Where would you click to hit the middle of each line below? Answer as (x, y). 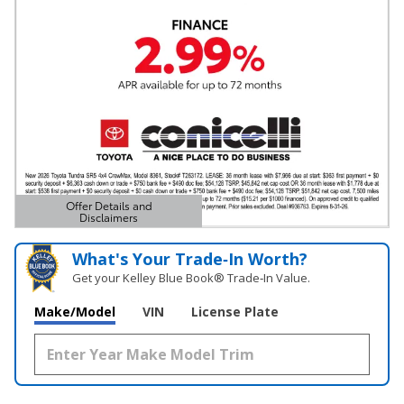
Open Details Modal (88, 227)
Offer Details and (109, 205)
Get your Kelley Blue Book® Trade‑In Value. (192, 277)
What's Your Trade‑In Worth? (190, 258)
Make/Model (75, 311)
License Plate (235, 311)
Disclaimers (109, 216)
